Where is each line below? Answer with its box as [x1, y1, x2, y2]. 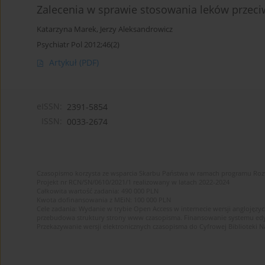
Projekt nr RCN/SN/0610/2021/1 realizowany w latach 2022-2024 [37, 177, 230, 187]
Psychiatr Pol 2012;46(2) [37, 39, 119, 50]
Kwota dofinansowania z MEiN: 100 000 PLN [37, 195, 171, 205]
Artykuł [49, 57, 79, 69]
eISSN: [37, 101, 62, 112]
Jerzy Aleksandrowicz [100, 24, 173, 35]
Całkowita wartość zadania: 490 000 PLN [37, 186, 159, 196]
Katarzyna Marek [37, 24, 96, 35]
